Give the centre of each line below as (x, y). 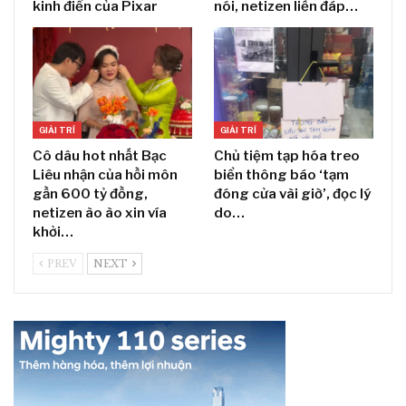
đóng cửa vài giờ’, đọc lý (292, 193)
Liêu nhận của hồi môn (105, 174)
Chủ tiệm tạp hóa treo (287, 155)
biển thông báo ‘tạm (281, 174)
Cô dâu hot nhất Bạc (100, 155)
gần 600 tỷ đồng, (90, 193)
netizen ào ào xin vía (100, 213)
